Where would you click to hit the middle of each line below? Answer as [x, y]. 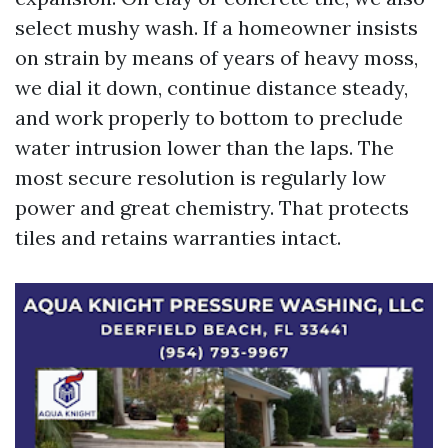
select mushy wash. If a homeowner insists [216, 27]
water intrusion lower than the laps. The [204, 147]
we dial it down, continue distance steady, [211, 87]
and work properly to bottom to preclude [209, 117]
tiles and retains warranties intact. [178, 237]
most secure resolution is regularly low [200, 177]
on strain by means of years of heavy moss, [216, 57]
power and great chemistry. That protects [212, 207]
